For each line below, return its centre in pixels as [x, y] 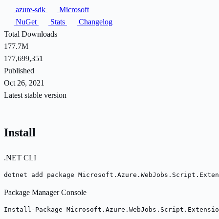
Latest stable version [35, 95]
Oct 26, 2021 [24, 83]
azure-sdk [31, 9]
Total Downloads [31, 34]
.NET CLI [20, 157]
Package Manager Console [45, 192]
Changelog [95, 22]
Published [19, 70]
